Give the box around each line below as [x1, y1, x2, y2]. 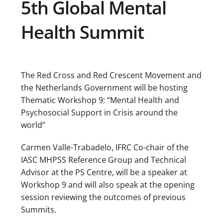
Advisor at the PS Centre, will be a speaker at [21, 166, 187, 178]
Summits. [21, 204, 56, 215]
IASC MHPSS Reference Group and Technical [21, 154, 186, 165]
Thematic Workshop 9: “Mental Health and [21, 94, 179, 106]
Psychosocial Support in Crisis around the [21, 107, 178, 118]
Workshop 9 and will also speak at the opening [21, 179, 195, 190]
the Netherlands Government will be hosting [21, 82, 188, 93]
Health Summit [21, 19, 144, 44]
